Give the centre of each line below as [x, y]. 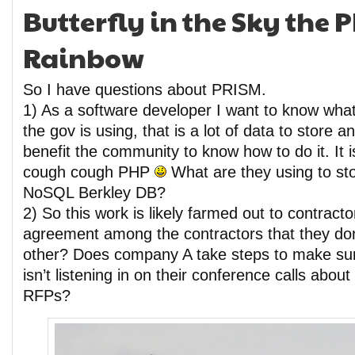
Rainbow [84, 57]
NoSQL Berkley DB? [94, 193]
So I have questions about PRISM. [145, 90]
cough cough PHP [89, 172]
